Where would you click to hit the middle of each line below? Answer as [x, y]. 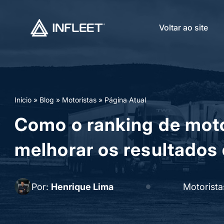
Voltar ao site [183, 27]
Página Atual [125, 100]
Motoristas [79, 100]
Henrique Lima [82, 186]
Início [23, 100]
